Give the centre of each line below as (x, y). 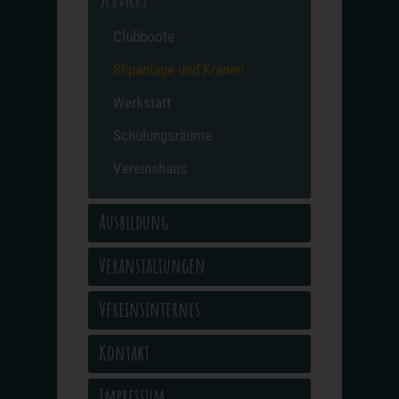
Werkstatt (142, 103)
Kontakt (124, 353)
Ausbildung (134, 222)
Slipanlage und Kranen (179, 70)
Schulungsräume (163, 136)
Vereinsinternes (150, 309)
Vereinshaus (150, 169)
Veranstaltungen (152, 266)
